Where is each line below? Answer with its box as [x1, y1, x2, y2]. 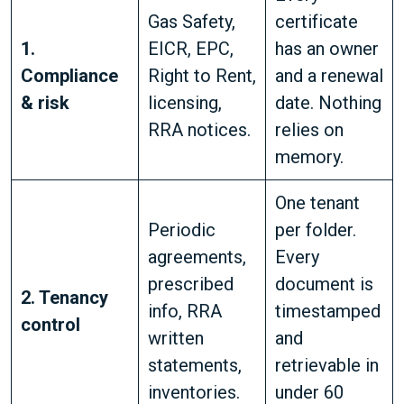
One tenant [275, 192, 360, 214]
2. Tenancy [21, 287, 108, 308]
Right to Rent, [148, 65, 256, 87]
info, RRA [148, 300, 222, 322]
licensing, [148, 92, 222, 114]
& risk [21, 92, 69, 114]
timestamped [275, 300, 381, 322]
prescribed [148, 273, 234, 295]
